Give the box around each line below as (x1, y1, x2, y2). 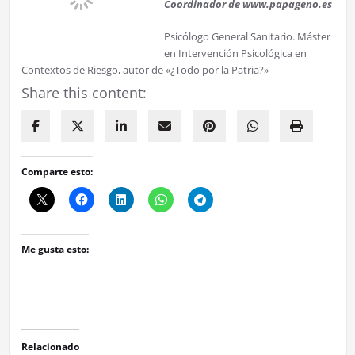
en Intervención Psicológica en (163, 45, 307, 60)
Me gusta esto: (21, 242, 89, 256)
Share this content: (21, 82, 147, 102)
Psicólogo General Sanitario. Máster (163, 29, 330, 44)
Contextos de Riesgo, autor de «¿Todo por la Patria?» (21, 62, 269, 77)
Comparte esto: (21, 164, 93, 178)
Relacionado (21, 339, 79, 353)
